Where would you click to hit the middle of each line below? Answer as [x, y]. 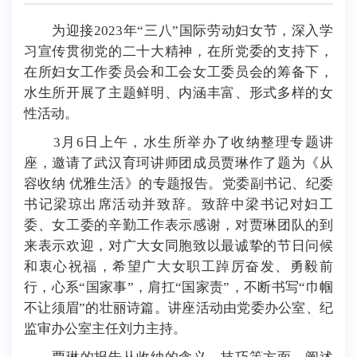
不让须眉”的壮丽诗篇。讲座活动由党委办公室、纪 [178, 308]
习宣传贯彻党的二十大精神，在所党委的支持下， [178, 52]
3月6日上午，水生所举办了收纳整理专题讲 [178, 143]
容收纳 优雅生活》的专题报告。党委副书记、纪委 [178, 184]
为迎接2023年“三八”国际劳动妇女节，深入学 [178, 31]
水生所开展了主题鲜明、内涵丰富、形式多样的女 [178, 93]
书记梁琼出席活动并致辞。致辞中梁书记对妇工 [178, 205]
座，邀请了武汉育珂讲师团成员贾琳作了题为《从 [178, 163]
